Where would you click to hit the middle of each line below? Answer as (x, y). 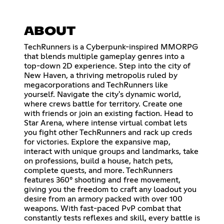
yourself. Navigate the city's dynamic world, (102, 95)
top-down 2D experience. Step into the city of (107, 66)
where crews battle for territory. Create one (103, 104)
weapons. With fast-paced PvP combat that (102, 209)
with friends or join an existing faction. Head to (108, 114)
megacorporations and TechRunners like (96, 85)
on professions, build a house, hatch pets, (98, 161)
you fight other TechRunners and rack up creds (108, 133)
